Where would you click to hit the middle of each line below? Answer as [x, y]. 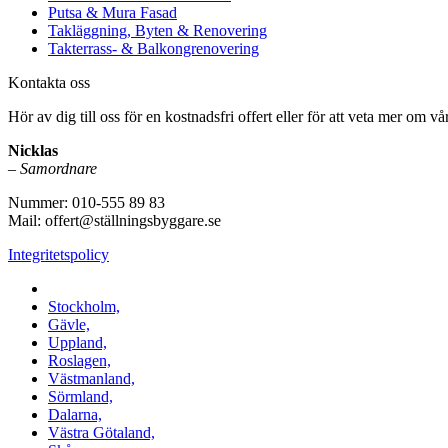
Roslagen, [79, 361]
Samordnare [58, 169]
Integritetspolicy [58, 255]
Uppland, [77, 343]
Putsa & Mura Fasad [112, 13]
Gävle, [69, 325]
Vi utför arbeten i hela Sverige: [144, 289]
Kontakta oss [49, 83]
